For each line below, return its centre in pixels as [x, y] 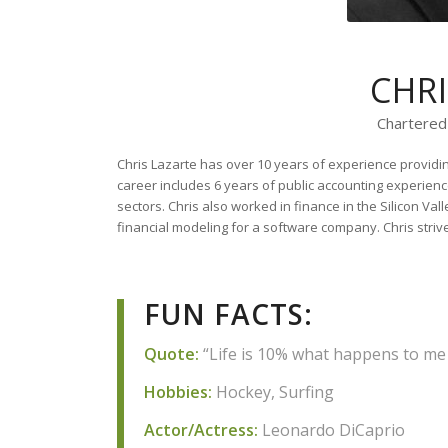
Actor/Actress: [201, 429]
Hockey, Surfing [273, 391]
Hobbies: [178, 391]
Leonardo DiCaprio [332, 429]
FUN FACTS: [229, 313]
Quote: [172, 354]
